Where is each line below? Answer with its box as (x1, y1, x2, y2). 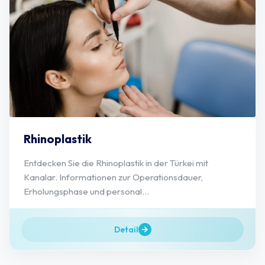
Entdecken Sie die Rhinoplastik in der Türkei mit (24, 157, 208, 169)
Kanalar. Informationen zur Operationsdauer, (24, 171, 203, 183)
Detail (114, 224, 138, 235)
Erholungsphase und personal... (24, 185, 149, 197)
